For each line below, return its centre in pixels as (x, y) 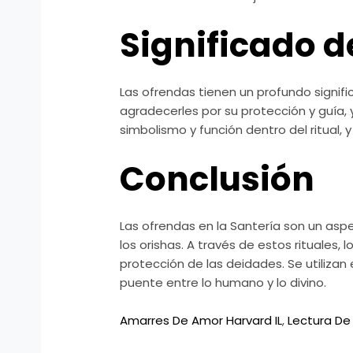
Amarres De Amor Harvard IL (201, 321)
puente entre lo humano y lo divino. (223, 283)
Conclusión (217, 180)
